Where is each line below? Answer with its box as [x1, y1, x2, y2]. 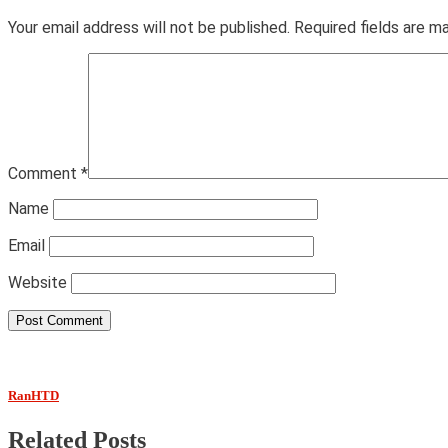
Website [8, 273, 67, 293]
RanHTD [8, 388, 59, 404]
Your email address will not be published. [8, 18, 290, 38]
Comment [8, 164, 81, 184]
